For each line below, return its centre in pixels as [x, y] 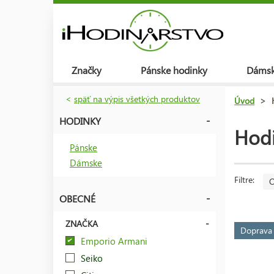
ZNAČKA [82, 223]
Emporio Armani [114, 241]
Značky [87, 70]
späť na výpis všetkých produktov [137, 98]
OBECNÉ [77, 198]
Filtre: [246, 179]
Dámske [86, 162]
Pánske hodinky [174, 70]
